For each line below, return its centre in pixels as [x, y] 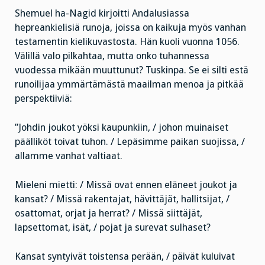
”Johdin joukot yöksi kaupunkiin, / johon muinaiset [122, 128]
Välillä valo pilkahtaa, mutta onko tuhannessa [112, 56]
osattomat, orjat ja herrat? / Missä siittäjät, [109, 213]
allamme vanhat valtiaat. [69, 156]
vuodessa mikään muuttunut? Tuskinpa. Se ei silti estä [132, 70]
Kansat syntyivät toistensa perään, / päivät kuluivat [125, 256]
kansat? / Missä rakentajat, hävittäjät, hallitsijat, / [122, 199]
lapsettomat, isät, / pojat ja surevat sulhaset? [113, 227]
